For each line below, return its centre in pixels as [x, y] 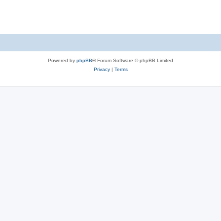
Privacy [102, 69]
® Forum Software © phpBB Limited [133, 60]
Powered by [62, 60]
